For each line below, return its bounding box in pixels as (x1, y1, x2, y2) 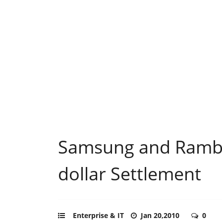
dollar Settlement (58, 161, 201, 186)
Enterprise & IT (73, 210, 124, 220)
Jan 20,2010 (141, 210, 181, 220)
